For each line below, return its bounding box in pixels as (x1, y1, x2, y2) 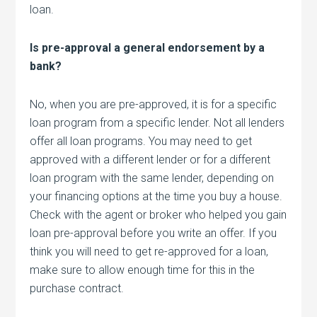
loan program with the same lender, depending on (30, 171, 275, 185)
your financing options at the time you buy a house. (30, 189, 283, 203)
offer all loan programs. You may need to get (30, 134, 253, 148)
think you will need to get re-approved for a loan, (30, 244, 269, 258)
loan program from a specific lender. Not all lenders (30, 115, 285, 129)
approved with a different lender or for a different (30, 152, 271, 166)
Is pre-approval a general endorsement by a (30, 40, 265, 54)
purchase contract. (30, 281, 125, 295)
